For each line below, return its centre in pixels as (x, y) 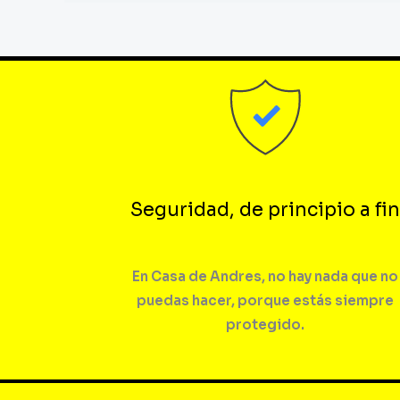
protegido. (265, 325)
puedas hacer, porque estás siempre (265, 301)
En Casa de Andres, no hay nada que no (265, 277)
